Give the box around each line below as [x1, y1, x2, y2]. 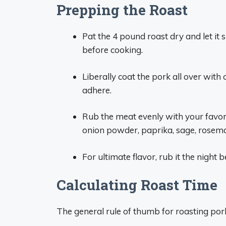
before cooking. [82, 44, 143, 55]
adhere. [82, 84, 111, 95]
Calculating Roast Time [56, 176, 217, 194]
